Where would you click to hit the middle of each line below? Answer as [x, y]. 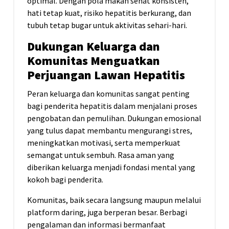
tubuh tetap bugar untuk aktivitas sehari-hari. [107, 25]
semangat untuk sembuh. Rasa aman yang [101, 155]
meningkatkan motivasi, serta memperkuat [104, 143]
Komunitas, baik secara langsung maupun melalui [114, 200]
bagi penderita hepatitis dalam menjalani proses [112, 106]
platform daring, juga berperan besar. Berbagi [107, 212]
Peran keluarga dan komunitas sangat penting [108, 94]
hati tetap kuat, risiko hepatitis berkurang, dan [109, 13]
